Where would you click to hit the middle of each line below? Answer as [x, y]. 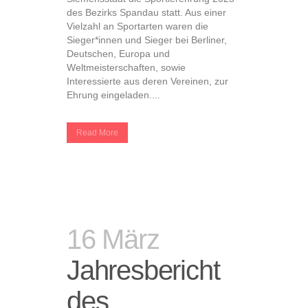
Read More [97, 133]
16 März [113, 239]
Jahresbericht [143, 270]
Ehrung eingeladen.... [113, 95]
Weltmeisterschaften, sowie [126, 67]
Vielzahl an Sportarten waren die [137, 26]
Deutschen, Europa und [118, 54]
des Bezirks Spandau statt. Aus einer [146, 12]
